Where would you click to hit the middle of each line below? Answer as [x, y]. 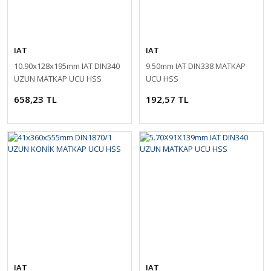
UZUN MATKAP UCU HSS [58, 79]
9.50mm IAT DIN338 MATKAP [196, 66]
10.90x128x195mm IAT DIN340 [67, 66]
